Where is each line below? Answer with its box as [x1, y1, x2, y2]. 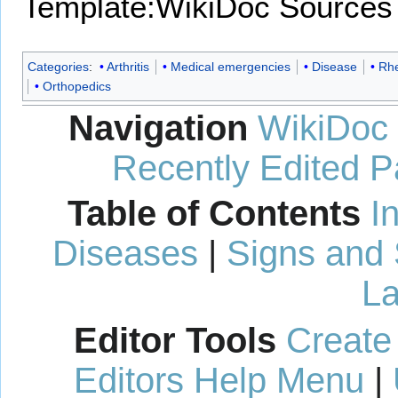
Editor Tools [74, 321, 276, 361]
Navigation [68, 107, 248, 147]
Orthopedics [43, 79, 111, 94]
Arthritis [106, 60, 149, 75]
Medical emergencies [170, 60, 291, 75]
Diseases [52, 234, 198, 274]
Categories [28, 60, 89, 75]
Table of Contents [67, 194, 361, 234]
